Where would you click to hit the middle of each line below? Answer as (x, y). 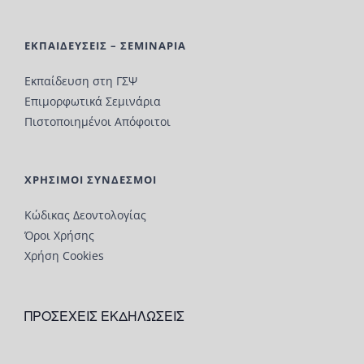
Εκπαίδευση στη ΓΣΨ (81, 81)
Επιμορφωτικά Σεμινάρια (93, 102)
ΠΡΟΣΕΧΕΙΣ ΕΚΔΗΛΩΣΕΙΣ (104, 316)
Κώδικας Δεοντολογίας (85, 215)
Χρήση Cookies (64, 256)
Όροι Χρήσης (59, 236)
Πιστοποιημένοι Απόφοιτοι (97, 122)
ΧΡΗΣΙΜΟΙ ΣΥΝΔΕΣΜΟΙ (91, 180)
